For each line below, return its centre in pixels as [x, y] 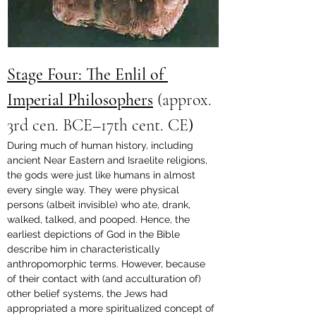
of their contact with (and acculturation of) [105, 279]
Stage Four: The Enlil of [87, 75]
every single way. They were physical [95, 190]
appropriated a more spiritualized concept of [112, 309]
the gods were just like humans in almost [103, 175]
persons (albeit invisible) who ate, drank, [100, 205]
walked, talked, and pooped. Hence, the [100, 220]
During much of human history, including [102, 146]
